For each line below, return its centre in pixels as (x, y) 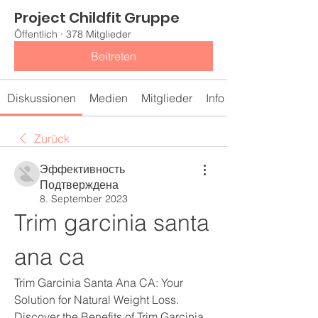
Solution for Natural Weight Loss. (97, 300)
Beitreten (114, 56)
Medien (108, 98)
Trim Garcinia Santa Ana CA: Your (99, 283)
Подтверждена (79, 185)
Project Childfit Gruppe (97, 18)
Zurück (52, 138)
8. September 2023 (84, 199)
